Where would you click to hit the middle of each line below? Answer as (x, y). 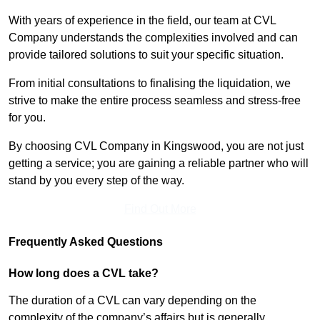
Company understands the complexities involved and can (153, 38)
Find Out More (160, 209)
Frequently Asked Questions (86, 242)
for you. (29, 118)
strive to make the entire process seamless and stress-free (155, 101)
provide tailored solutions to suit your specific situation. (146, 55)
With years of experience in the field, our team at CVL (142, 21)
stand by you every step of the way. (96, 181)
